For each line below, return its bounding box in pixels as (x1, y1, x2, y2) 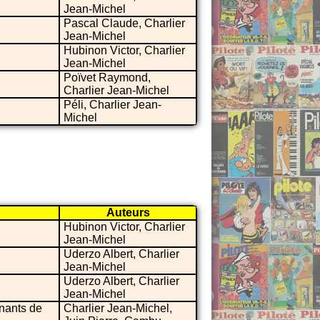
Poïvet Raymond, (64, 71, 151, 84)
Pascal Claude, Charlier (64, 16, 185, 29)
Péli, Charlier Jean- (64, 98, 161, 111)
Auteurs (106, 206, 150, 219)
